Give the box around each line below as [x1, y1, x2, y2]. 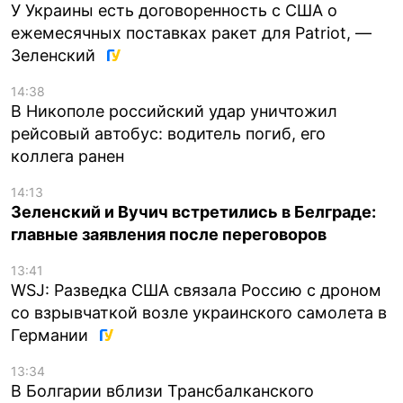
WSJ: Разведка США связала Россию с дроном [11, 280, 381, 300]
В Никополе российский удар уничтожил [11, 101, 337, 121]
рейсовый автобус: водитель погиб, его [11, 123, 326, 143]
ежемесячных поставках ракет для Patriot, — [11, 22, 372, 42]
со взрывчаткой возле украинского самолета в [11, 302, 387, 322]
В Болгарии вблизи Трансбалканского [11, 381, 314, 400]
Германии [11, 325, 93, 345]
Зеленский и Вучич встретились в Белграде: [11, 201, 376, 221]
